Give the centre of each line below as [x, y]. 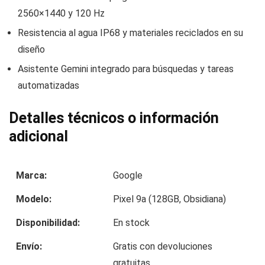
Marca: [31, 175]
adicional [38, 136]
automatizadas [49, 85]
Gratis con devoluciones [163, 246]
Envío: [29, 246]
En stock [131, 222]
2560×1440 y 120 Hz [61, 13]
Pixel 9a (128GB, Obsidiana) [169, 199]
